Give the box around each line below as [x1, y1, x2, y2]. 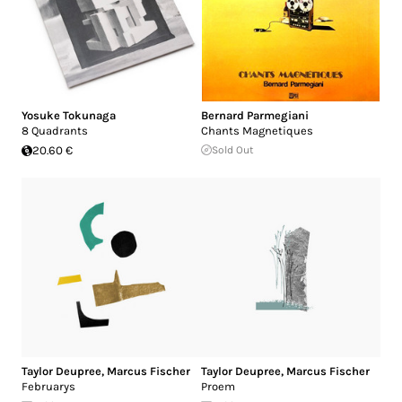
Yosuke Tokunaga [22, 109, 116, 123]
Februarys [22, 380, 75, 394]
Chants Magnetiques [201, 124, 313, 138]
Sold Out [212, 144, 254, 157]
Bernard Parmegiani [201, 109, 309, 123]
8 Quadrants [22, 124, 88, 138]
